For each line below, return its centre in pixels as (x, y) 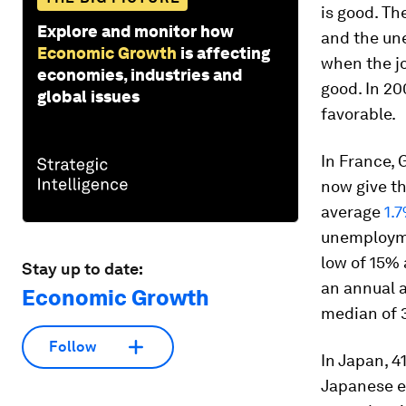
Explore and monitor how (135, 31)
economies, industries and (140, 74)
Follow (72, 347)
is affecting (225, 53)
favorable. (358, 114)
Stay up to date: (82, 268)
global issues (88, 96)
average (353, 212)
